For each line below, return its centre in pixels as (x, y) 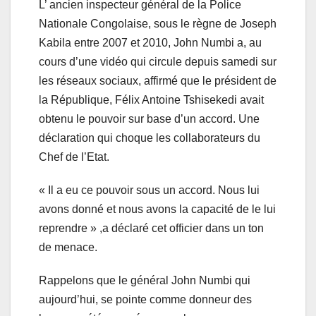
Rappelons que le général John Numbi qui (145, 281)
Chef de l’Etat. (74, 157)
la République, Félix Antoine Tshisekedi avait (151, 100)
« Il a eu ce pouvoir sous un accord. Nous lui (149, 190)
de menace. (68, 248)
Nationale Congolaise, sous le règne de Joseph (158, 24)
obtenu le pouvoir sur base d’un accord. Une (149, 119)
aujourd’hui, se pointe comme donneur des (145, 300)
